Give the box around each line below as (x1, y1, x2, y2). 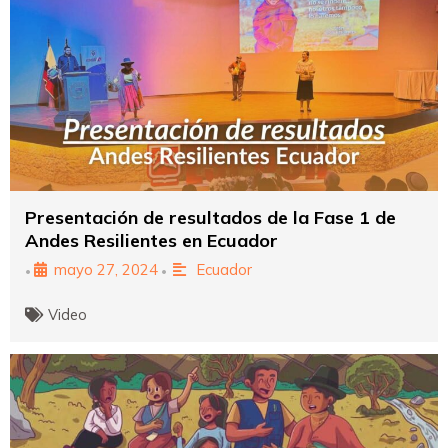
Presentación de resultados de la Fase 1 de (25, 205, 396, 229)
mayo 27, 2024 (54, 259, 158, 279)
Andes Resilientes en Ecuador (25, 228, 278, 252)
